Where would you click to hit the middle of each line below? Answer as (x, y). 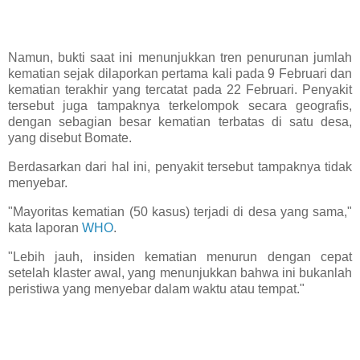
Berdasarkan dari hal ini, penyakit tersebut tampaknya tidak (180, 166)
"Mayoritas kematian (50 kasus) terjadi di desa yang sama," (180, 211)
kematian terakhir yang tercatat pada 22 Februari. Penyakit (180, 90)
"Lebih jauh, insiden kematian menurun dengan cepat (180, 256)
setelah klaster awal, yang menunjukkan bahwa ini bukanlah (180, 272)
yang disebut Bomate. (70, 138)
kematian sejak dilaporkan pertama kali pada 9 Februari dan (180, 74)
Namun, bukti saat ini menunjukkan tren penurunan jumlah (180, 58)
